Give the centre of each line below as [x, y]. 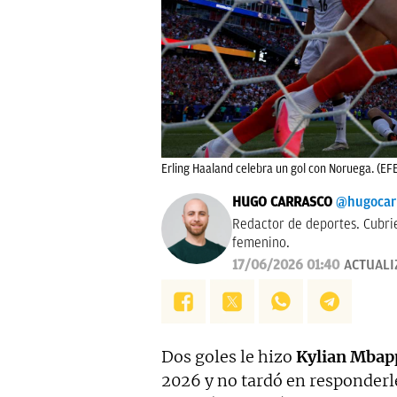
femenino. [261, 243]
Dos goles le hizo [229, 357]
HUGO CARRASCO [282, 202]
